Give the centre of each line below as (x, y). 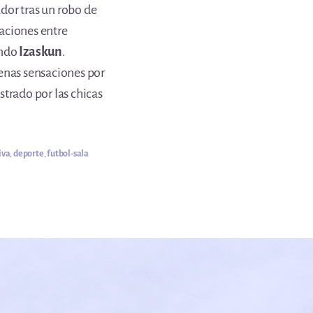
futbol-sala (68, 154)
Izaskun (41, 52)
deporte (28, 154)
